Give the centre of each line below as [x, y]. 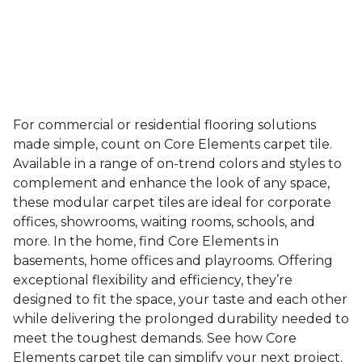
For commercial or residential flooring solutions [164, 125]
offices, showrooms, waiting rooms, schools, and [164, 222]
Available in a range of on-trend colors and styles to [177, 164]
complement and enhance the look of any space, [171, 183]
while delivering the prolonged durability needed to [181, 319]
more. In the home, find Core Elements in [146, 241]
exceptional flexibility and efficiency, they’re [153, 280]
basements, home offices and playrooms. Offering [173, 261]
